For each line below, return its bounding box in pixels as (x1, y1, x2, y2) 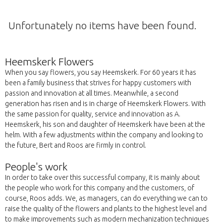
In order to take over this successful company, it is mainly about (5, 173, 200, 182)
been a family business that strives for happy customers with (5, 79, 191, 87)
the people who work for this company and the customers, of (5, 184, 194, 192)
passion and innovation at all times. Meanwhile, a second (5, 89, 178, 98)
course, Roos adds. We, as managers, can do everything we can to (5, 194, 208, 203)
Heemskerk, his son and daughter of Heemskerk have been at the (5, 120, 205, 129)
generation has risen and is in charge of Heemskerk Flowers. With (5, 100, 206, 108)
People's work (5, 161, 67, 173)
